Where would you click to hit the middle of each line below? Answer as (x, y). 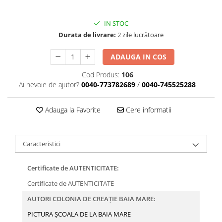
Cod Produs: (100, 75)
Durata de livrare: (87, 35)
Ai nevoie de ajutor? (49, 85)
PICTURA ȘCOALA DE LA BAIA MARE (79, 214)
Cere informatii (147, 110)
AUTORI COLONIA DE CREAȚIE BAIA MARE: (91, 199)
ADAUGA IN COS (139, 57)
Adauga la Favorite (72, 110)
